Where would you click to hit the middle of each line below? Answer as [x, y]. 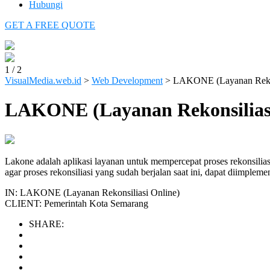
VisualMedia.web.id [43, 80]
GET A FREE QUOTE [50, 25]
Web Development [127, 80]
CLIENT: [24, 203]
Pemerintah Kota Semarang [96, 203]
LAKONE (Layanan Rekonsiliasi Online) [100, 192]
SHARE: [46, 224]
